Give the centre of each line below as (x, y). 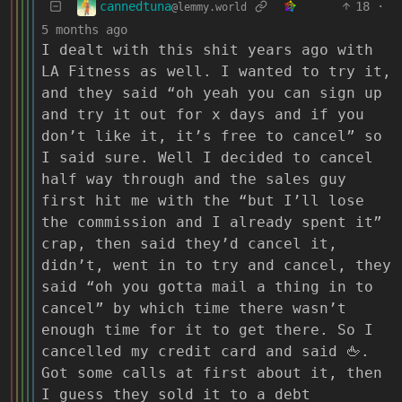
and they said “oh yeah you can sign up (212, 93)
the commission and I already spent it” (212, 223)
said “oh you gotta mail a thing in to (207, 287)
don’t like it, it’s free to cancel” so (212, 136)
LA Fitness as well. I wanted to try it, (216, 72)
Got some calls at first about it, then (212, 373)
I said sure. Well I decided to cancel (207, 158)
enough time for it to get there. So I (207, 330)
